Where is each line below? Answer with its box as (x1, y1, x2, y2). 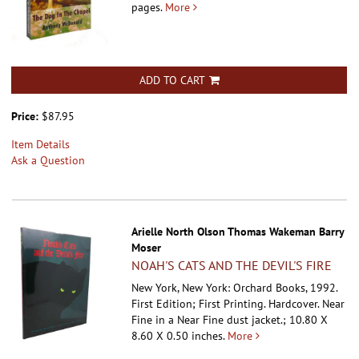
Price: (11, 109, 42, 124)
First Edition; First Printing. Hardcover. (131, 296, 323, 312)
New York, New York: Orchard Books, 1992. (131, 280, 338, 296)
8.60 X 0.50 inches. (131, 329, 225, 344)
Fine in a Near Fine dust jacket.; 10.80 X (131, 313, 329, 328)
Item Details (11, 137, 70, 152)
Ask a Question (11, 153, 85, 168)
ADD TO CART (139, 73, 205, 88)
